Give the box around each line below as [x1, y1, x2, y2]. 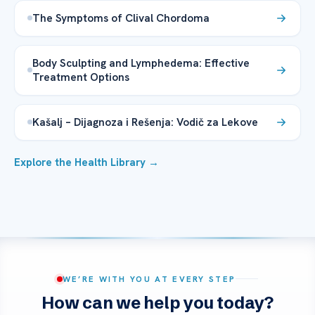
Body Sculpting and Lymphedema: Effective [32, 55, 250, 70]
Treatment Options [32, 69, 129, 84]
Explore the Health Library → [14, 155, 159, 169]
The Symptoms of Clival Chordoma [32, 10, 210, 25]
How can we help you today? [41, 292, 274, 313]
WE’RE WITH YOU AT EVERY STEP [62, 273, 236, 284]
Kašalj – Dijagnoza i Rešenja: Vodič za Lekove [32, 114, 258, 129]
